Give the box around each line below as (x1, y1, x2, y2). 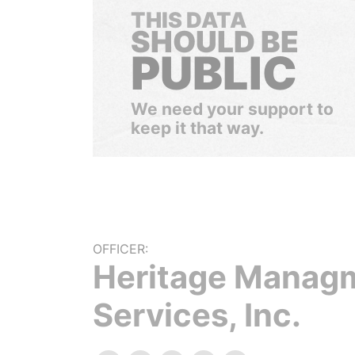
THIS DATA (131, 7, 246, 33)
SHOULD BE (131, 24, 299, 59)
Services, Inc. (93, 296, 301, 334)
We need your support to (131, 99, 334, 119)
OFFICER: (93, 241, 148, 257)
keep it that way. (131, 118, 264, 138)
